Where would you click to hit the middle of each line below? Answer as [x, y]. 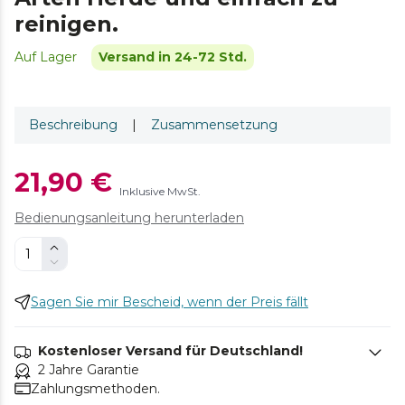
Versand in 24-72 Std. [173, 57]
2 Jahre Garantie [89, 369]
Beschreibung [73, 124]
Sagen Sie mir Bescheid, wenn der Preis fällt [170, 301]
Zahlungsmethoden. [95, 388]
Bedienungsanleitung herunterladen [129, 217]
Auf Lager [46, 57]
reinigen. [66, 24]
